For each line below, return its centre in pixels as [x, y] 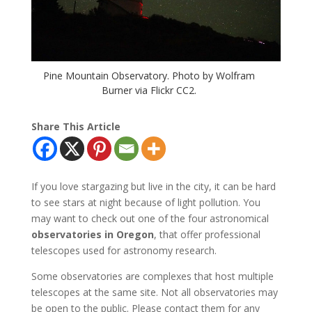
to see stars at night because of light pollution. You [146, 202]
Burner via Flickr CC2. [149, 90]
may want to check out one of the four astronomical [150, 218]
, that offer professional [207, 234]
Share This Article [76, 126]
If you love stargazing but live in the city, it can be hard [153, 186]
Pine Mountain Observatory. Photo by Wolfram [149, 75]
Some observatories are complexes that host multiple [152, 276]
